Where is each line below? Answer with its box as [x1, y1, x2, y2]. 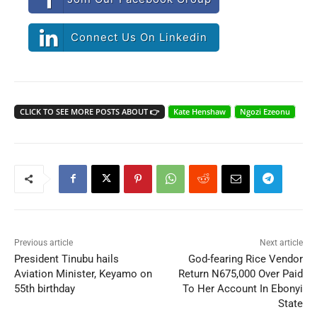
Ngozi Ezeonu [240, 105, 290, 117]
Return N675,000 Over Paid [178, 267, 303, 280]
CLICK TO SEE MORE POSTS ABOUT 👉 [20, 105, 159, 117]
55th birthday [14, 282, 75, 295]
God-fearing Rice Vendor [188, 252, 303, 265]
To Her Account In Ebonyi [182, 282, 303, 295]
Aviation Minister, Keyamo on [14, 267, 152, 280]
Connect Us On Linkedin [71, 30, 208, 44]
